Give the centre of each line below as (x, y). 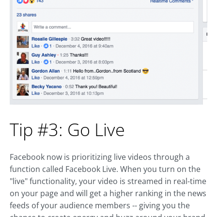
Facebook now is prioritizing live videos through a (100, 157)
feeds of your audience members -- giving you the (100, 205)
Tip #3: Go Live (67, 129)
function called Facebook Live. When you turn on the (105, 169)
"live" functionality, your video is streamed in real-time (108, 181)
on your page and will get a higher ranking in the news (108, 193)
